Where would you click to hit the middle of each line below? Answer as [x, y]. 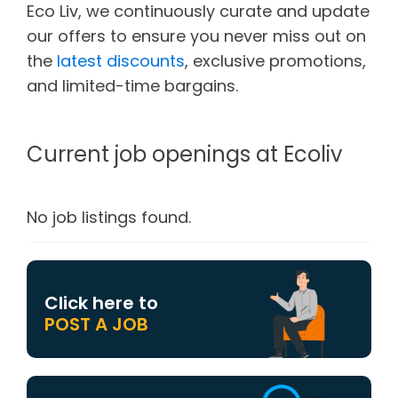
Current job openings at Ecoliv [184, 154]
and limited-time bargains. [132, 86]
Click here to [101, 303]
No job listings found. [109, 217]
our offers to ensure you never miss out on [196, 36]
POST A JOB [96, 324]
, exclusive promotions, [275, 61]
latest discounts [121, 61]
